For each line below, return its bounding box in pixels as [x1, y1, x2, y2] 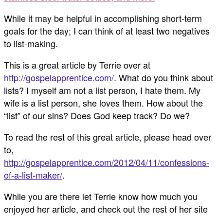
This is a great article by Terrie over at [4, 58, 150, 72]
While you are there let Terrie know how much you [4, 190, 198, 203]
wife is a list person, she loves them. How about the [4, 96, 203, 109]
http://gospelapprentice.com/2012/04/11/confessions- [4, 156, 209, 169]
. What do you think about [114, 71, 213, 84]
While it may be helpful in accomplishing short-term [4, 12, 202, 25]
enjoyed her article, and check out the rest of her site [4, 202, 208, 216]
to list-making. [4, 37, 58, 50]
